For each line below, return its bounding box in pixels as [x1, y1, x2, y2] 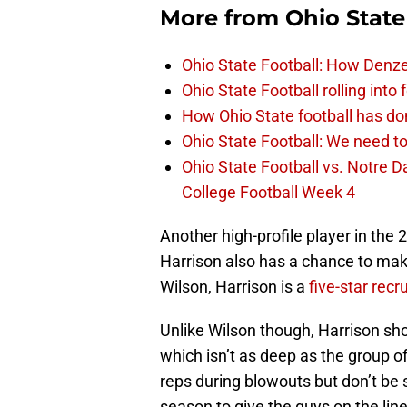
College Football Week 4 [182, 183, 355, 203]
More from [160, 5, 285, 32]
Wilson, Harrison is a [160, 277, 309, 297]
